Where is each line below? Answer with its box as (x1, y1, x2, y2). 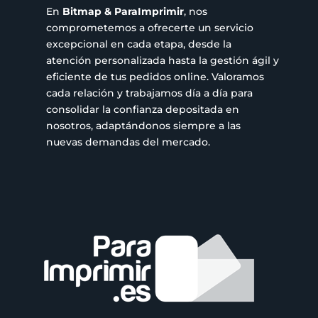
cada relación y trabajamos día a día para (45, 86, 253, 99)
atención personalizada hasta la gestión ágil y (45, 53, 279, 67)
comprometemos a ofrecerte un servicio (45, 21, 253, 34)
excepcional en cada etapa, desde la (45, 37, 231, 50)
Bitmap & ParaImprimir (62, 4, 184, 18)
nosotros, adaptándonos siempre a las (45, 119, 241, 132)
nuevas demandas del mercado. (45, 135, 210, 148)
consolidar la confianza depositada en (45, 102, 239, 116)
